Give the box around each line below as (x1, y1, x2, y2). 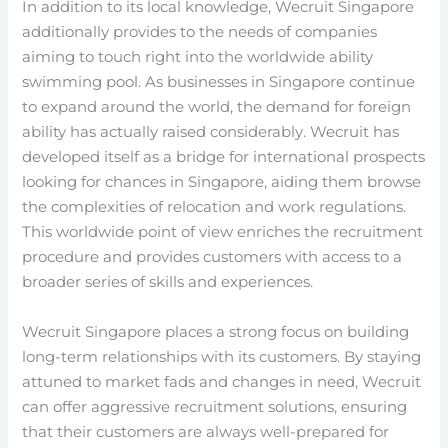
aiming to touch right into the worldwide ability (22, 47, 374, 66)
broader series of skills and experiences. (22, 272, 314, 291)
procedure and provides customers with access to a (22, 247, 403, 266)
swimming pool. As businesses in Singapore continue (22, 72, 416, 91)
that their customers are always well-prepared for (22, 422, 390, 441)
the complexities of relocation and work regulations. (22, 197, 407, 216)
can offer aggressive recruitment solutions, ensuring (22, 397, 408, 416)
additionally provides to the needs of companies (22, 22, 378, 41)
